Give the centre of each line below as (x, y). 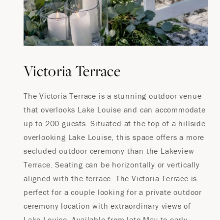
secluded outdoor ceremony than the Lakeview (109, 151)
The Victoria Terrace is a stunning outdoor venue (113, 96)
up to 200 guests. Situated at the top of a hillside (115, 123)
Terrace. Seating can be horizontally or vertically (112, 165)
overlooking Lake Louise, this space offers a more (114, 137)
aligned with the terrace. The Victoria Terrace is (110, 178)
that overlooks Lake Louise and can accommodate (115, 110)
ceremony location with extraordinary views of (107, 206)
